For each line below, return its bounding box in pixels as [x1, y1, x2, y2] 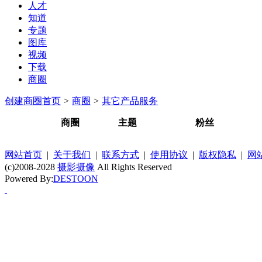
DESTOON [53, 173, 98, 184]
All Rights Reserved [95, 161, 172, 172]
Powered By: [5, 173, 53, 184]
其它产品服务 [102, 95, 158, 106]
